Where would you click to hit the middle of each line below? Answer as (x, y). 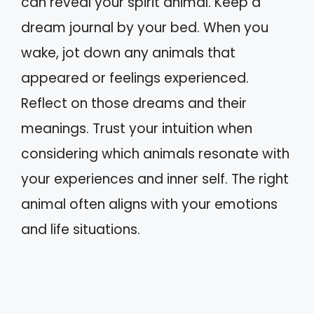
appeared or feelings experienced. (135, 78)
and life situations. (81, 230)
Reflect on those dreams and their (134, 103)
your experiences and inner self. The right (155, 179)
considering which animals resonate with (155, 154)
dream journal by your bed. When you (145, 28)
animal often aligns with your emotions (149, 204)
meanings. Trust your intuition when (137, 129)
